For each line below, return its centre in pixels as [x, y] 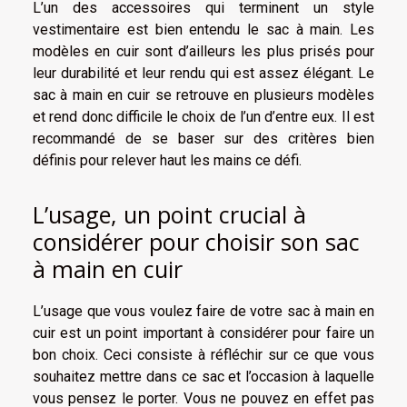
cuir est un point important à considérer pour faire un [203, 333]
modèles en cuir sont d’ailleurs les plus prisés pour [203, 52]
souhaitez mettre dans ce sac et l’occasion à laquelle [203, 376]
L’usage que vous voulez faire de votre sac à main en [203, 311]
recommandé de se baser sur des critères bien [203, 139]
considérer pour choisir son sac [196, 241]
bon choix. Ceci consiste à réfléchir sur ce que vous [203, 354]
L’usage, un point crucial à [169, 214]
